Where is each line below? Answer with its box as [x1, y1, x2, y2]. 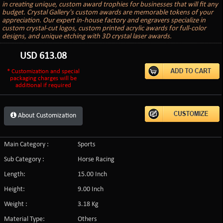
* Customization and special [7, 68, 80, 75]
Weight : [4, 200, 28, 208]
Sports [78, 140, 96, 148]
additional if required [15, 82, 72, 89]
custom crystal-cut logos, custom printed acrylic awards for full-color [2, 24, 207, 32]
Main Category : [4, 140, 49, 148]
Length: [4, 170, 26, 178]
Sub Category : [4, 155, 45, 163]
